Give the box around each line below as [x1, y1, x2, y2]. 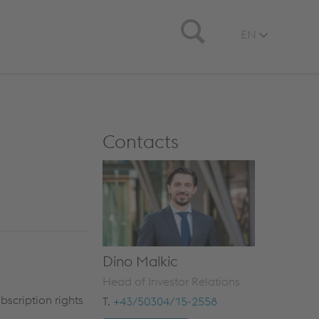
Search [180, 16, 215, 31]
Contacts [102, 130, 179, 153]
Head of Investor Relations [102, 273, 240, 288]
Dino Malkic [102, 251, 177, 270]
